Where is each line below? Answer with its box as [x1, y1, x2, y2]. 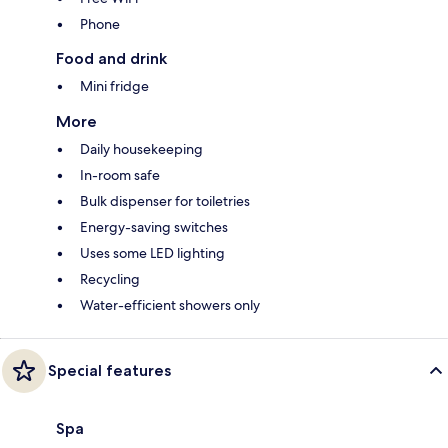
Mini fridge [80, 76, 149, 95]
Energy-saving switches [80, 217, 228, 236]
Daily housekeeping [80, 139, 203, 158]
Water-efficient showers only [80, 295, 260, 314]
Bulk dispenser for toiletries [80, 191, 250, 210]
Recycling [80, 269, 140, 288]
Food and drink [56, 48, 167, 68]
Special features [48, 360, 171, 380]
